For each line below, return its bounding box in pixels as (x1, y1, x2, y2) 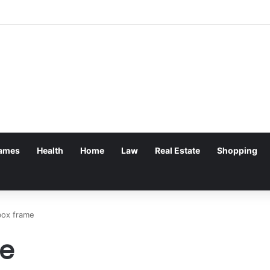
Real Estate (155, 145, 200, 155)
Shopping (217, 145, 257, 155)
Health (37, 145, 63, 155)
